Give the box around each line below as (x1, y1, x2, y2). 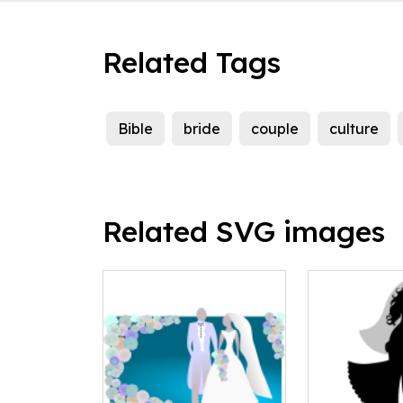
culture (329, 120, 379, 139)
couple (251, 120, 299, 139)
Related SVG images (103, 213, 385, 250)
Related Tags (103, 44, 281, 81)
